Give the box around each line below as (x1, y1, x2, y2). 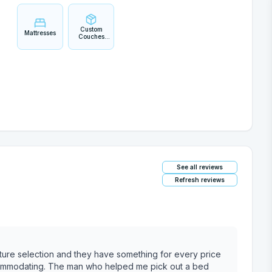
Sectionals (76, 47, 106, 55)
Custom (80, 25, 103, 33)
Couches (78, 33, 104, 40)
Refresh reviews (175, 176, 225, 183)
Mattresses (24, 29, 56, 36)
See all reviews (177, 163, 223, 171)
